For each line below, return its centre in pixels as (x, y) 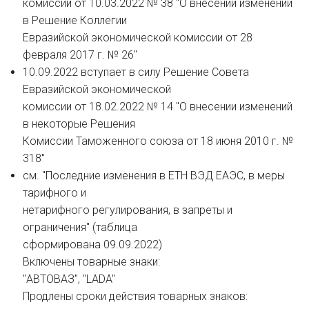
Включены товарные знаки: (91, 262)
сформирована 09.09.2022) (92, 245)
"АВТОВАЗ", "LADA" (69, 279)
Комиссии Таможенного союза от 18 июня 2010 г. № (158, 141)
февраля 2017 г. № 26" (80, 55)
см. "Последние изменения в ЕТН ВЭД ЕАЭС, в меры (153, 176)
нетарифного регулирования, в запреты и (127, 210)
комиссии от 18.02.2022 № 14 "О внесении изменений (157, 107)
